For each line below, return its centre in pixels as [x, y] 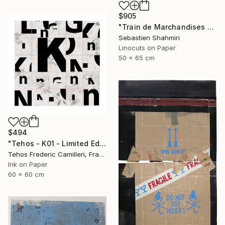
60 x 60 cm [26, 175]
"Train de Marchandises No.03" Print [210, 27]
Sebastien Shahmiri [149, 38]
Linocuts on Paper [147, 48]
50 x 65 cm [137, 58]
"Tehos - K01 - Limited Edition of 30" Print [103, 144]
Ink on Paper [28, 164]
